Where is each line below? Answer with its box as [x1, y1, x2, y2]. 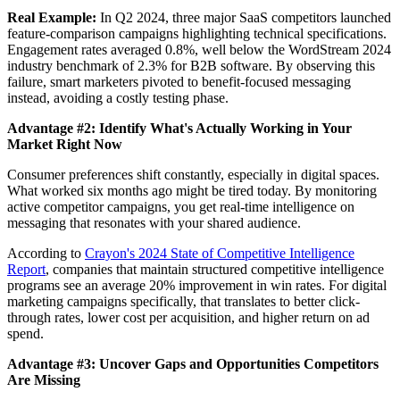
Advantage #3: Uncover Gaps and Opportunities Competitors [7, 356, 379, 372]
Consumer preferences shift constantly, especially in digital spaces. [7, 167, 379, 183]
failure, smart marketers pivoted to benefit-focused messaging [7, 74, 351, 90]
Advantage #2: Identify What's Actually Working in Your [7, 121, 352, 137]
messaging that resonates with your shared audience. [7, 215, 301, 231]
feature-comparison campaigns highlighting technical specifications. [7, 26, 387, 42]
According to [7, 246, 85, 262]
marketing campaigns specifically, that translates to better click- [7, 294, 360, 310]
